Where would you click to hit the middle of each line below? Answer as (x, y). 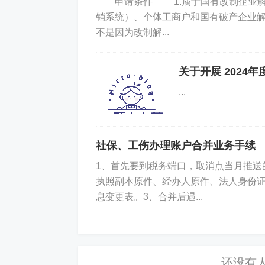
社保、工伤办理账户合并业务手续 (176, 145)
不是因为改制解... (132, 32)
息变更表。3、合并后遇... (149, 196)
